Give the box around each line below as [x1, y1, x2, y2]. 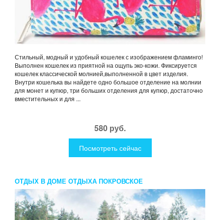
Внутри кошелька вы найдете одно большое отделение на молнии [15, 77, 201, 86]
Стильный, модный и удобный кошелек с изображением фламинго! [15, 52, 203, 61]
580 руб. [94, 122, 126, 134]
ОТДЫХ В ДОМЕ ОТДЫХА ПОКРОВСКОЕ [15, 176, 143, 186]
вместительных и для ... [15, 94, 81, 103]
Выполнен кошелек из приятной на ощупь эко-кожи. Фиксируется [15, 60, 197, 69]
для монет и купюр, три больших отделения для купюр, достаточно [15, 85, 203, 94]
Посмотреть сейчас [79, 142, 141, 153]
